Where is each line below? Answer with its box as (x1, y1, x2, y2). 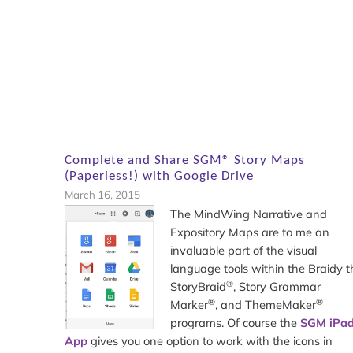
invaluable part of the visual (169, 243, 317, 258)
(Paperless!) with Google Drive (65, 169, 254, 184)
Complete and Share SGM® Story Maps (65, 154, 305, 168)
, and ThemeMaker (214, 297, 316, 313)
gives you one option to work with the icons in (87, 333, 333, 349)
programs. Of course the (169, 315, 300, 331)
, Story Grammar (232, 279, 321, 295)
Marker (169, 297, 208, 313)
